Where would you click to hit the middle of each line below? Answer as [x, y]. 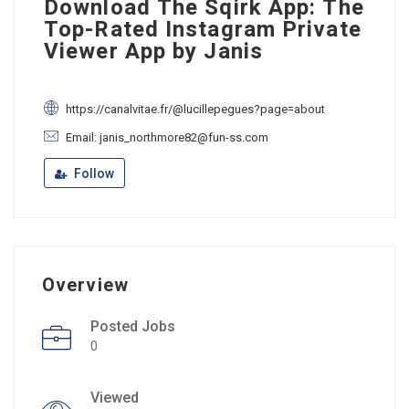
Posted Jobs [133, 326]
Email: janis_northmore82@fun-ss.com [167, 137]
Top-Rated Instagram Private [203, 30]
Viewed [115, 398]
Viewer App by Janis [153, 52]
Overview [85, 285]
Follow [93, 173]
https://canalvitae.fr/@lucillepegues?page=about [195, 109]
